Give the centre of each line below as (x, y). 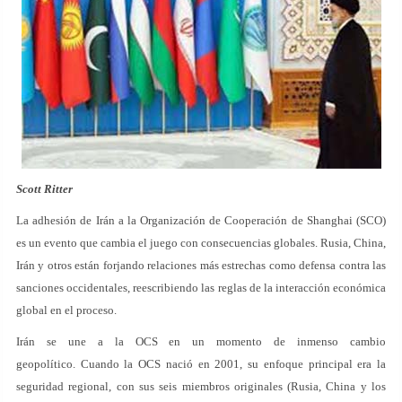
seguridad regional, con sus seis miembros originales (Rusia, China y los (201, 386)
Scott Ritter (44, 189)
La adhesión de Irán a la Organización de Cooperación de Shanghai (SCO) (201, 220)
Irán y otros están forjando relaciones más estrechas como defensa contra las (201, 265)
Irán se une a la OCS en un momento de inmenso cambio (201, 341)
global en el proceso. (66, 310)
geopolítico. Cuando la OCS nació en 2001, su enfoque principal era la (201, 364)
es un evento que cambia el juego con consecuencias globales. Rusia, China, (201, 243)
